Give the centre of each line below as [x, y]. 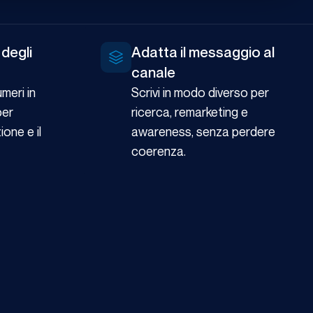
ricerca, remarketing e [190, 112]
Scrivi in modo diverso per [200, 93]
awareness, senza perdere [203, 132]
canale [153, 73]
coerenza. [159, 151]
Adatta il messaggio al [203, 52]
